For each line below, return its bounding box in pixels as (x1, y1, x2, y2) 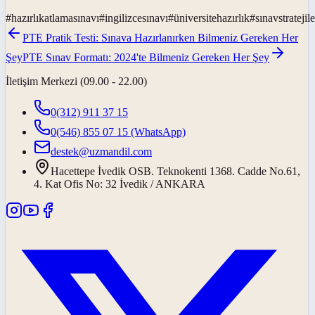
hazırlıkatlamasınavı (11, 11, 99, 24)
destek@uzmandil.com (51, 145, 152, 157)
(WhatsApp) (128, 125, 186, 138)
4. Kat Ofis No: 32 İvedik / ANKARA (34, 177, 205, 190)
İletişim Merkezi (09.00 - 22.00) (6, 75, 147, 87)
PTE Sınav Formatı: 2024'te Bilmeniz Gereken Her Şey (22, 51, 269, 63)
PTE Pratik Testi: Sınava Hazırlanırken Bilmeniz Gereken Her (22, 31, 298, 44)
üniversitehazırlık (174, 11, 250, 24)
